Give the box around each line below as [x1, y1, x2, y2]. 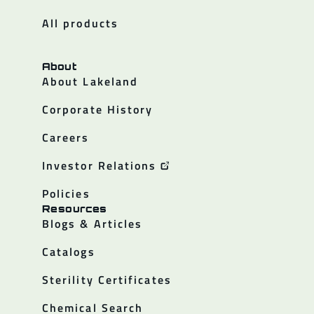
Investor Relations [42, 156, 157, 174]
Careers [42, 128, 90, 146]
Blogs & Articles [42, 214, 143, 232]
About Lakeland [42, 72, 139, 90]
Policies [42, 184, 90, 202]
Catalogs [42, 243, 95, 260]
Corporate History [42, 100, 153, 118]
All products [42, 14, 118, 32]
